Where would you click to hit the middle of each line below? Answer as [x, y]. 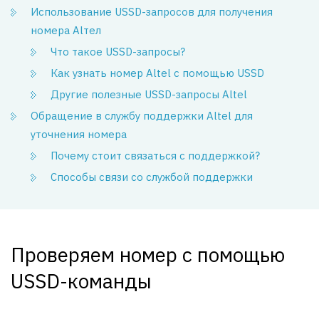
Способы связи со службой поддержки [152, 177]
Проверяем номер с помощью [148, 255]
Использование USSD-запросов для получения [152, 12]
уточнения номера [79, 134]
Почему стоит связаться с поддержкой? [155, 156]
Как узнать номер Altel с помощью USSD [157, 73]
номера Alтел [66, 30]
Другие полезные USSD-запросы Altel [149, 94]
